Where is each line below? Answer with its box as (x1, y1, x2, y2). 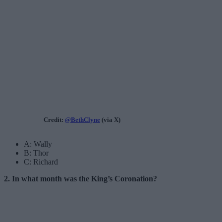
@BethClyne (65, 115, 100, 123)
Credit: (44, 115, 65, 123)
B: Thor (24, 148, 49, 157)
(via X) (100, 115, 120, 123)
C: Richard (24, 157, 58, 166)
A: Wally (24, 139, 52, 148)
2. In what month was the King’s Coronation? (4, 174, 157, 183)
